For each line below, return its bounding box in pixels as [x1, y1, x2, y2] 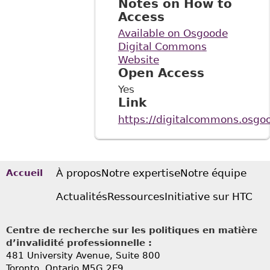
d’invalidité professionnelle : [6, 237, 152, 248]
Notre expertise [101, 166, 181, 179]
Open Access [118, 66, 204, 81]
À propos [56, 166, 102, 179]
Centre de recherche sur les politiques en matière [6, 224, 257, 236]
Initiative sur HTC [165, 190, 253, 202]
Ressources [107, 190, 165, 202]
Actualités [56, 190, 108, 202]
